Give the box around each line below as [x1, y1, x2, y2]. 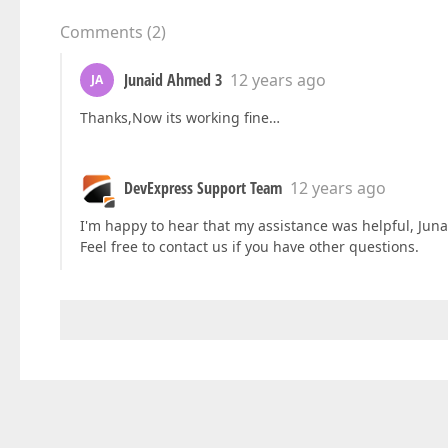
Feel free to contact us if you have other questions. [80, 237, 419, 257]
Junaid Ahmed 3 [124, 69, 222, 92]
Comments [60, 21, 143, 44]
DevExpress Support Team [124, 177, 282, 200]
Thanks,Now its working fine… [80, 108, 280, 128]
